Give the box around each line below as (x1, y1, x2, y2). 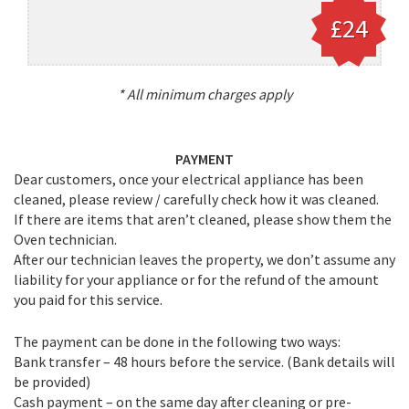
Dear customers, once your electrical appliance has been (14, 169, 363, 188)
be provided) (14, 372, 90, 391)
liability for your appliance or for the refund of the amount (14, 269, 379, 288)
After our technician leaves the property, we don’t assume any (14, 249, 395, 268)
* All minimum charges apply (117, 84, 292, 103)
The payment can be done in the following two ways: (14, 331, 341, 351)
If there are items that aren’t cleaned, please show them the (14, 209, 392, 228)
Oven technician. (14, 229, 117, 248)
